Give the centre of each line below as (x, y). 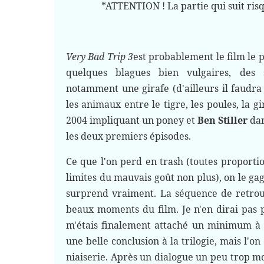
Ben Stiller (223, 120)
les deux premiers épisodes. (130, 136)
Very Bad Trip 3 (100, 57)
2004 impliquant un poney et (132, 120)
